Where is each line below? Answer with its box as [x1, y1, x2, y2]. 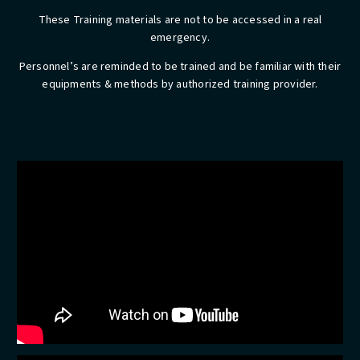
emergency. [149, 30, 211, 46]
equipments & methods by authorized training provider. [42, 76, 318, 92]
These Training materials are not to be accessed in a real [38, 12, 322, 28]
